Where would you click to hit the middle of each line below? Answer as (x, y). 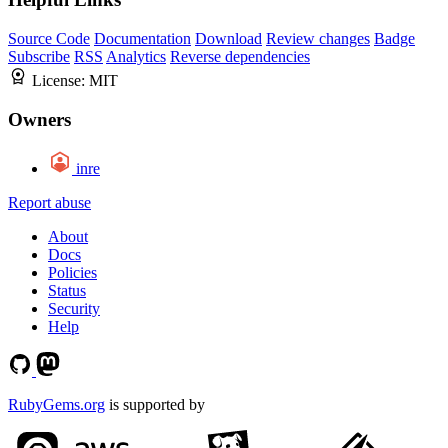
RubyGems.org (56, 404)
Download (228, 39)
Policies (72, 272)
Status (67, 290)
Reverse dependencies (240, 57)
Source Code (49, 39)
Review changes (318, 39)
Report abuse (49, 202)
